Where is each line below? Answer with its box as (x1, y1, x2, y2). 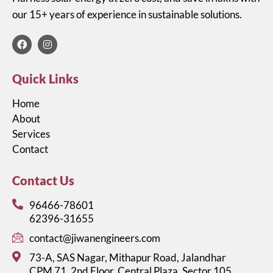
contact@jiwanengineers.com (29, 231, 160, 244)
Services (12, 127, 50, 140)
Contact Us (12, 172, 74, 188)
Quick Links (12, 71, 79, 86)
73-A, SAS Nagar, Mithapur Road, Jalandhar (29, 250, 226, 264)
